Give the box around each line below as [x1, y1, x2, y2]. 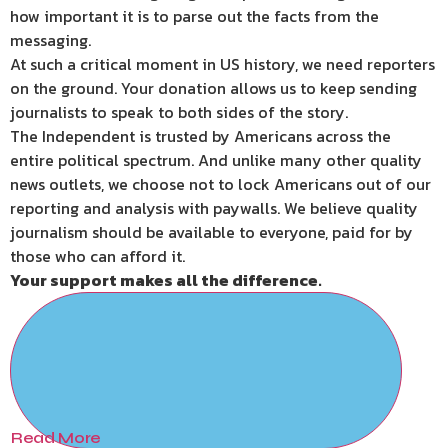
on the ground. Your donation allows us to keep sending [10, 76, 417, 101]
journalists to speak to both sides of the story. [10, 100, 348, 125]
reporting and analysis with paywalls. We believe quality [10, 196, 418, 221]
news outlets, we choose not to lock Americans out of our [10, 172, 431, 197]
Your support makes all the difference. [10, 268, 322, 293]
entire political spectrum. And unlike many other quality [10, 148, 422, 173]
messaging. [10, 28, 91, 53]
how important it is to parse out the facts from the [10, 4, 379, 29]
